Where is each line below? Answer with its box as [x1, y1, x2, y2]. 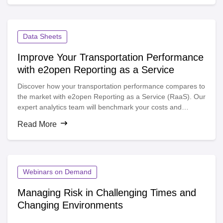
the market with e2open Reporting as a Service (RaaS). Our [17, 92, 206, 101]
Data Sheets [22, 32, 62, 40]
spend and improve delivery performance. [17, 123, 149, 132]
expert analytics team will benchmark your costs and [17, 103, 182, 111]
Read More [17, 119, 57, 128]
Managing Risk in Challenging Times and [17, 187, 196, 198]
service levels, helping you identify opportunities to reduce [17, 113, 199, 121]
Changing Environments [17, 199, 123, 211]
